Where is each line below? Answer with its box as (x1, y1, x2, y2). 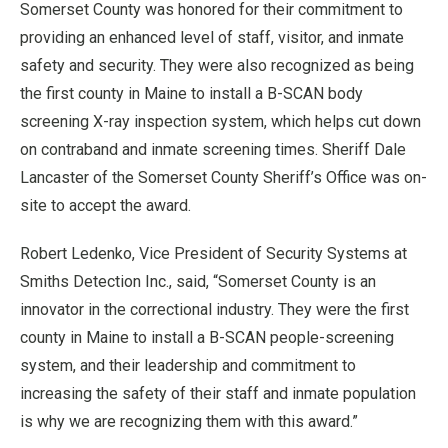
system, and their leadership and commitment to (20, 356, 356, 375)
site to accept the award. (20, 196, 191, 215)
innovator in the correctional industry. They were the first (20, 300, 409, 319)
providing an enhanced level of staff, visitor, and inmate (20, 28, 404, 47)
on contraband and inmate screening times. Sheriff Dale (20, 140, 406, 159)
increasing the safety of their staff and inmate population (20, 384, 416, 403)
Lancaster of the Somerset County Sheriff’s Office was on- (20, 168, 427, 187)
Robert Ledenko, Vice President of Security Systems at (20, 244, 407, 263)
